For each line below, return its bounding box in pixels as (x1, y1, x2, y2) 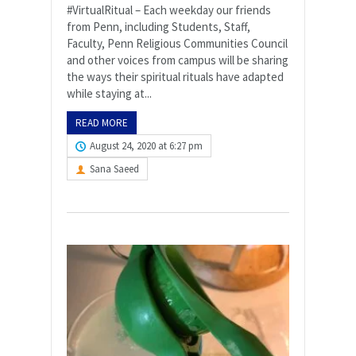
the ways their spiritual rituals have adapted (67, 69, 284, 84)
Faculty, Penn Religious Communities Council (67, 36, 288, 51)
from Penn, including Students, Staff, (67, 19, 250, 34)
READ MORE (75, 116, 128, 130)
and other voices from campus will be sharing (67, 52, 288, 68)
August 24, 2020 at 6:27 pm (90, 139, 203, 153)
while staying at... (67, 86, 152, 101)
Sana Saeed (90, 162, 139, 176)
